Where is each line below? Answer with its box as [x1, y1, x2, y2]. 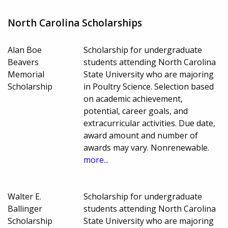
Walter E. [8, 191, 41, 203]
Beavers [8, 56, 39, 68]
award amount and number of [83, 130, 198, 141]
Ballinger [8, 203, 42, 215]
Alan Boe [8, 44, 42, 56]
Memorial [8, 69, 44, 80]
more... [83, 154, 109, 166]
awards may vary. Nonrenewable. [83, 142, 210, 154]
